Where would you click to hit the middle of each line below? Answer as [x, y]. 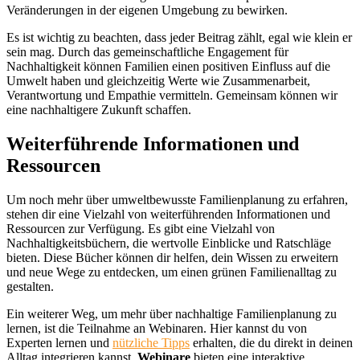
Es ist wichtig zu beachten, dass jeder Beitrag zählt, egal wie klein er [179, 38]
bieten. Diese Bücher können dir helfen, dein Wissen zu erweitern [172, 257]
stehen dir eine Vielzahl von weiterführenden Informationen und [168, 214]
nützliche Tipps [151, 342]
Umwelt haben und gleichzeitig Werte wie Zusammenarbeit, [158, 81]
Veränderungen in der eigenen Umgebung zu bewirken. [147, 10]
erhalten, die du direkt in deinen [271, 342]
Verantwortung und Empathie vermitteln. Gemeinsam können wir [172, 96]
